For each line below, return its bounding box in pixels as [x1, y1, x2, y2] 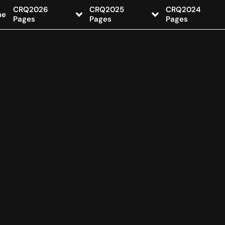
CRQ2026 [13, 5, 48, 15]
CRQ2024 [165, 5, 201, 15]
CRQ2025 [89, 5, 125, 15]
